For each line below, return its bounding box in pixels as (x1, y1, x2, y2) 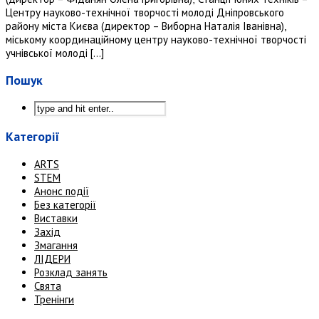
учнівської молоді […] (6, 46, 104, 60)
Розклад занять (34, 265, 108, 279)
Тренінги (34, 292, 74, 306)
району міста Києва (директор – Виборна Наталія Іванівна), (6, 19, 286, 33)
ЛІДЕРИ (34, 251, 70, 266)
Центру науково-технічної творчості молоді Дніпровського (6, 5, 284, 19)
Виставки (34, 211, 78, 225)
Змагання (34, 238, 78, 252)
